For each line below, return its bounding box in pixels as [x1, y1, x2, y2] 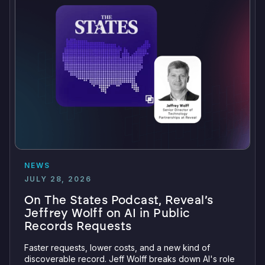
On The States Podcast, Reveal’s [24, 193, 214, 208]
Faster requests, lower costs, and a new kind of [24, 243, 210, 253]
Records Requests [24, 219, 132, 234]
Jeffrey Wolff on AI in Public [24, 206, 190, 221]
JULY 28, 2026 [24, 174, 92, 184]
